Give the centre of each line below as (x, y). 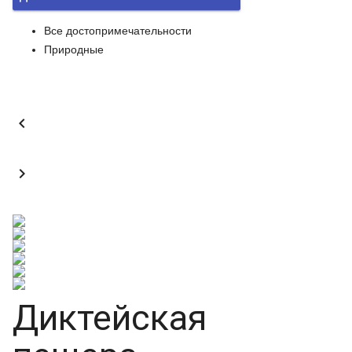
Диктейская (110, 318)
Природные (74, 49)
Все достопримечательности (118, 31)
